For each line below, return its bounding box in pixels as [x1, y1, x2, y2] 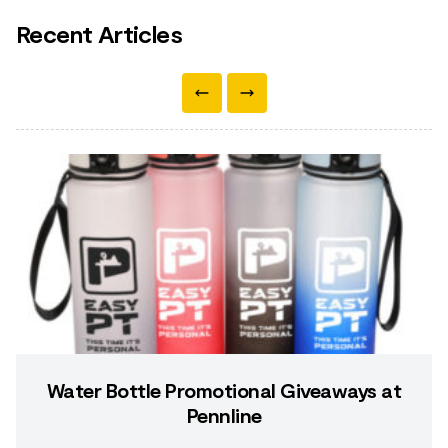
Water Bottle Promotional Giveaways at [46, 378, 402, 402]
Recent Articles [16, 19, 182, 48]
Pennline [186, 403, 262, 427]
